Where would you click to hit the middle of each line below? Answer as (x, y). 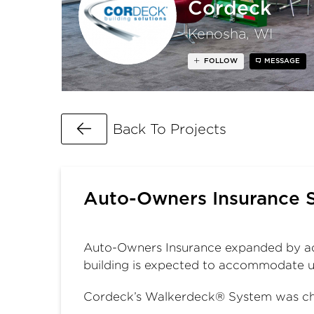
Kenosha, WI (230, 34)
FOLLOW (220, 61)
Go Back (124, 128)
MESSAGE (281, 61)
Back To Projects (170, 128)
